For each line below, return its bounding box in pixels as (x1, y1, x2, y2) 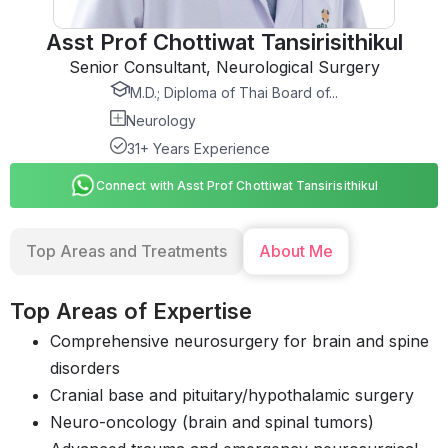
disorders (50, 358, 120, 379)
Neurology (126, 112, 196, 130)
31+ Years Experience (127, 140, 270, 158)
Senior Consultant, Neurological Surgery (68, 57, 380, 78)
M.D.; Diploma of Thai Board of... (130, 84, 338, 102)
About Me (259, 241, 333, 262)
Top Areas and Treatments (26, 241, 227, 262)
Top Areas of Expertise (10, 298, 252, 325)
